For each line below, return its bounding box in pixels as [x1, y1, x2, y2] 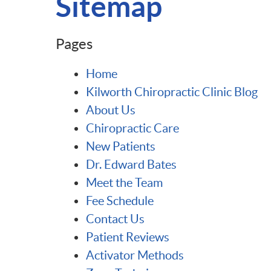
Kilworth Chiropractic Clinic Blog [86, 85, 258, 99]
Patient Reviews [86, 230, 169, 244]
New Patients [86, 140, 155, 153]
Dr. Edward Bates [86, 158, 177, 171]
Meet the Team [86, 176, 163, 189]
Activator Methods [86, 249, 184, 262]
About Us [86, 103, 135, 117]
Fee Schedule [86, 194, 154, 207]
